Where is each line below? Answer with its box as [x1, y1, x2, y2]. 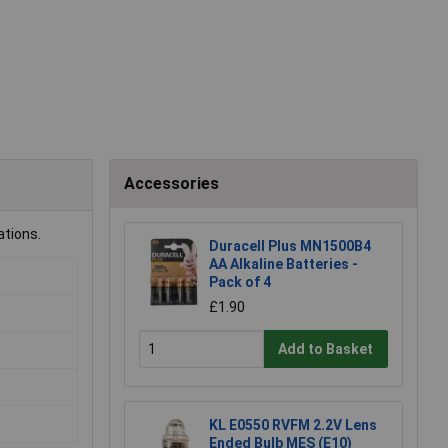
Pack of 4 [209, 274, 271, 291]
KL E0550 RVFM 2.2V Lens [209, 417, 377, 434]
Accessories [124, 174, 219, 194]
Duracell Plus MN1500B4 [209, 238, 371, 255]
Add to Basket [278, 340, 374, 357]
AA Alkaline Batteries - [209, 256, 358, 273]
